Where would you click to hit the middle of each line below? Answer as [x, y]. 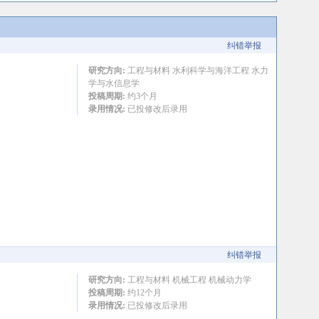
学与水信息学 [114, 83]
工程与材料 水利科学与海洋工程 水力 [197, 70]
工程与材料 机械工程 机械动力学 [188, 280]
